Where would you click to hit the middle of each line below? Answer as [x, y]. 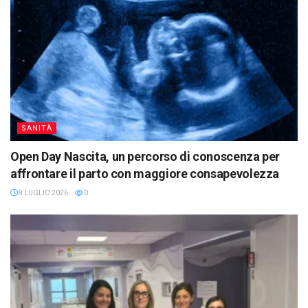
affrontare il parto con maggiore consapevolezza [145, 173]
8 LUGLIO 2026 [43, 192]
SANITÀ [37, 128]
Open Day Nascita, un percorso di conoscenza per [145, 156]
